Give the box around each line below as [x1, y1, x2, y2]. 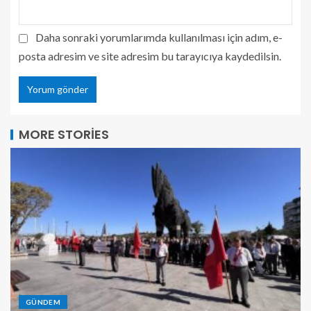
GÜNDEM [26, 298, 61, 306]
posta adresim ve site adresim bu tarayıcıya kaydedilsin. [19, 49, 281, 62]
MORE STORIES [19, 126, 109, 143]
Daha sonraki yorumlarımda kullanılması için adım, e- [35, 31, 283, 44]
